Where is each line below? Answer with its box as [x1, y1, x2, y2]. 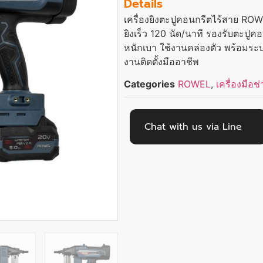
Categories [124, 78, 176, 90]
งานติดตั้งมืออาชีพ [124, 56, 200, 68]
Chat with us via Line [144, 120, 242, 134]
